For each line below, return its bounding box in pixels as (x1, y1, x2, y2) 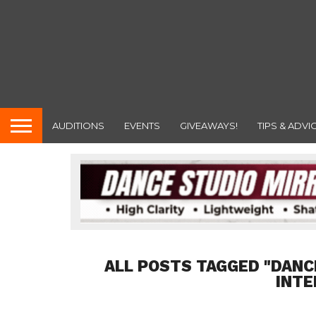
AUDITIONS (52, 119, 104, 131)
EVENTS (124, 119, 160, 131)
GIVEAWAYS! (180, 119, 238, 131)
